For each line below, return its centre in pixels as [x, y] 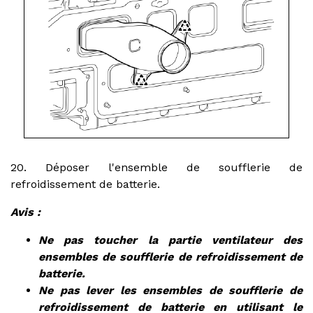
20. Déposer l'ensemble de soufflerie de [156, 167]
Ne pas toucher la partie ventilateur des [170, 240]
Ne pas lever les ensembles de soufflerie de [170, 290]
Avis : [26, 212]
